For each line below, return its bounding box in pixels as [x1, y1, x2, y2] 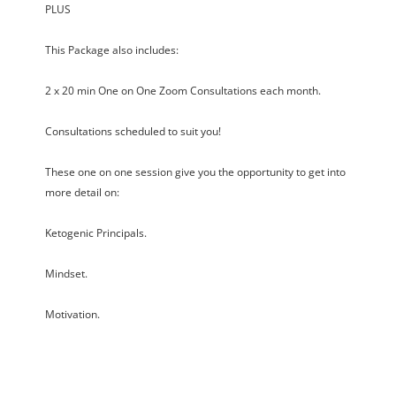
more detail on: [44, 185, 119, 201]
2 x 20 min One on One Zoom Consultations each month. [44, 83, 321, 99]
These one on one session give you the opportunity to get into [44, 164, 346, 180]
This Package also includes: [44, 42, 179, 58]
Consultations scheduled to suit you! [44, 124, 221, 140]
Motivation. [44, 307, 100, 323]
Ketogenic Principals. [44, 225, 147, 241]
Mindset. [44, 266, 88, 282]
